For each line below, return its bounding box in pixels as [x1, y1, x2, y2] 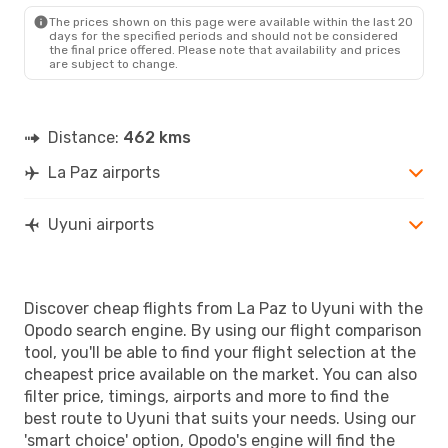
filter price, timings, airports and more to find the [24, 386, 389, 406]
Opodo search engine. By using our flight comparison [24, 320, 422, 340]
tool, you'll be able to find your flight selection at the [24, 342, 416, 362]
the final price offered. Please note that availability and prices [49, 42, 401, 57]
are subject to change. [49, 56, 178, 71]
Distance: [48, 127, 123, 147]
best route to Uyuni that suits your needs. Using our [24, 408, 416, 428]
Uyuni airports [48, 214, 154, 234]
